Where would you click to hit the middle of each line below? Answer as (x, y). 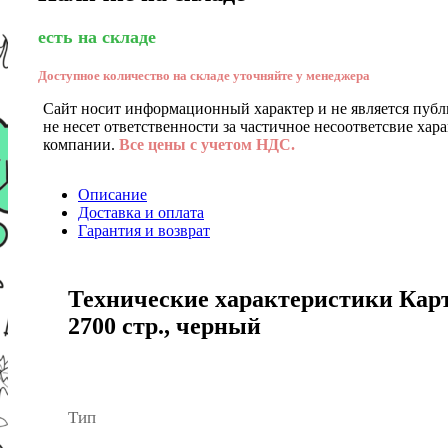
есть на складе (97, 36)
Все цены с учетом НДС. (207, 144)
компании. (81, 144)
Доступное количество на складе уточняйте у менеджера (204, 75)
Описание (112, 194)
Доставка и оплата (141, 212)
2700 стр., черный (164, 325)
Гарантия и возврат (144, 230)
